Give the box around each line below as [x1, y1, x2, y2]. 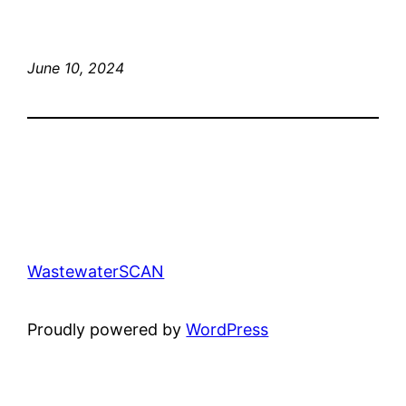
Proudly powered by [27, 319, 187, 339]
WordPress [186, 319, 269, 339]
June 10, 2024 [27, 58, 125, 77]
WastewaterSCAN [27, 261, 165, 281]
